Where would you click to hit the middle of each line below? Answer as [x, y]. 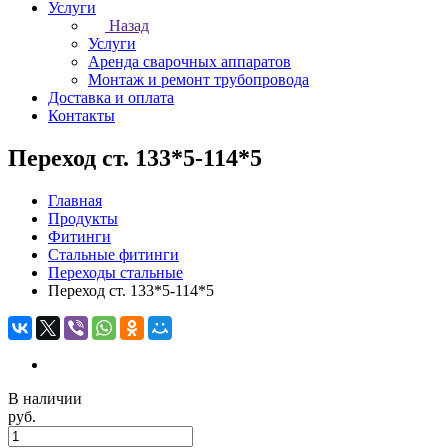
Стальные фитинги [113, 254]
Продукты [83, 218]
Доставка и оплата [111, 97]
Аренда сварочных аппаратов [189, 61]
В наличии [45, 398]
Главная [75, 200]
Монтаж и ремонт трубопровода [198, 79]
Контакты [81, 115]
